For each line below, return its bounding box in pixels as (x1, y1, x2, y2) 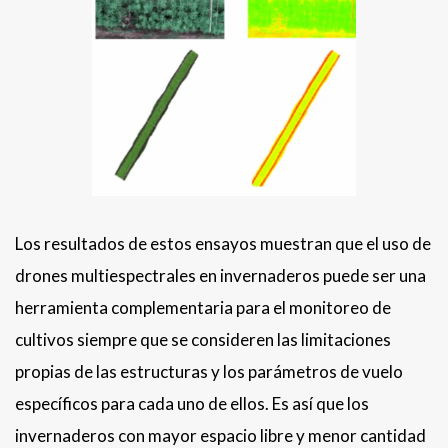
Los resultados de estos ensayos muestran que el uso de (15, 233, 431, 255)
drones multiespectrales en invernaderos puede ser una (15, 265, 426, 287)
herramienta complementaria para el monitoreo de (15, 297, 391, 319)
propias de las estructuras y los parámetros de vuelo (15, 361, 403, 383)
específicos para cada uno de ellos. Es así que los (15, 393, 369, 415)
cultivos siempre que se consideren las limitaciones (15, 329, 391, 351)
